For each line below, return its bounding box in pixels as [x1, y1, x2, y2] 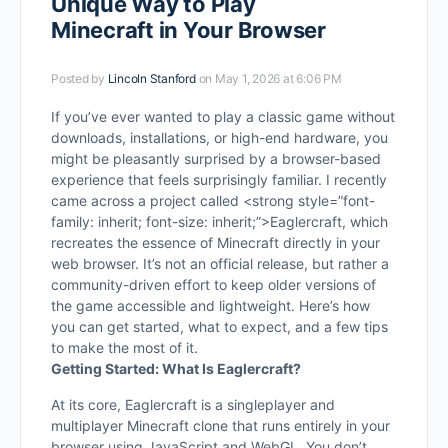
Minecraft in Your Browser [51, 17, 326, 43]
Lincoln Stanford [107, 71, 196, 86]
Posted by [51, 71, 108, 86]
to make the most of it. [51, 339, 198, 356]
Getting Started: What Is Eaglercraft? [51, 360, 301, 377]
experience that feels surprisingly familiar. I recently [51, 171, 387, 188]
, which [342, 213, 388, 230]
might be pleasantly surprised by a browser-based [51, 150, 381, 167]
